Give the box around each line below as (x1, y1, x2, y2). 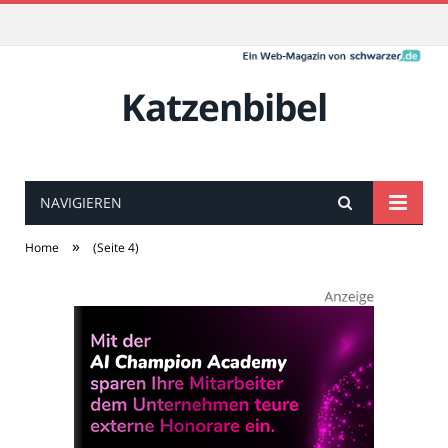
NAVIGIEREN (40, 193, 122, 212)
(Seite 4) (93, 239, 139, 256)
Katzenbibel (121, 81, 327, 132)
